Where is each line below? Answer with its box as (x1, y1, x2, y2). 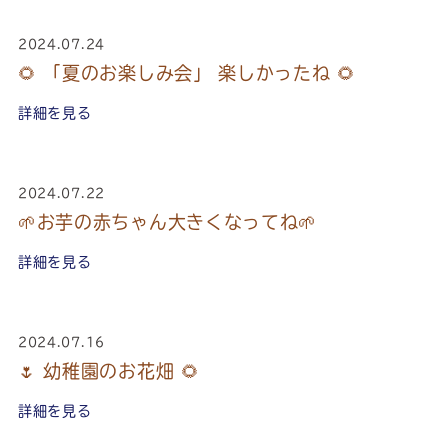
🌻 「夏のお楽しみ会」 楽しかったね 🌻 (17, 64, 356, 82)
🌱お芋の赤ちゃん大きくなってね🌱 (17, 213, 318, 231)
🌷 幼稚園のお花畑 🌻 (17, 362, 200, 380)
